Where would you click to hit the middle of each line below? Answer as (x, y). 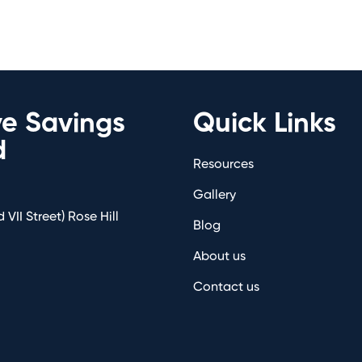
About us (219, 257)
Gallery (215, 195)
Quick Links (265, 124)
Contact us (226, 287)
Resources (223, 164)
